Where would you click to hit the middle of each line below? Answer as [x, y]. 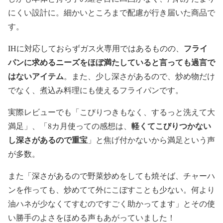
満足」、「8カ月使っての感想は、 [70, 126]
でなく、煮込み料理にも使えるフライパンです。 [96, 90]
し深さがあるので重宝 [48, 140]
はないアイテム [36, 76]
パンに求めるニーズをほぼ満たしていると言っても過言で [111, 62]
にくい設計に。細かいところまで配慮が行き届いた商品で [111, 12]
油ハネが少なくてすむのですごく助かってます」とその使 [111, 204]
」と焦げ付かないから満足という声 [151, 140]
